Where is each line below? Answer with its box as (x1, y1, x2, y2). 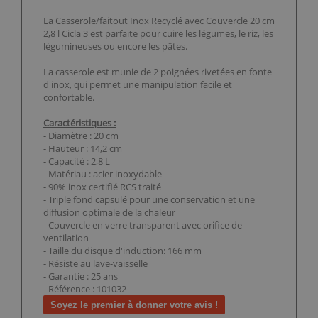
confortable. (43, 91, 94, 104)
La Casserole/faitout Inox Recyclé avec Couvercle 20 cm (43, 14, 275, 28)
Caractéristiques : (43, 116, 116, 130)
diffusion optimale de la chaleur (43, 206, 175, 219)
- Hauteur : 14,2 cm (43, 142, 122, 155)
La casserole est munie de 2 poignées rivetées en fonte (43, 65, 272, 79)
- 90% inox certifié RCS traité (43, 180, 161, 194)
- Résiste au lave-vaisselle (43, 257, 148, 270)
